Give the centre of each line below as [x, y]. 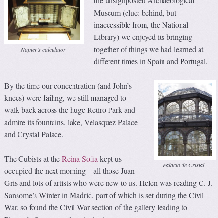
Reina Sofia [80, 158]
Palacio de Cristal [184, 165]
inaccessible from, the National [141, 24]
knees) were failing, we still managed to [65, 97]
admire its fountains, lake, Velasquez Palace [71, 122]
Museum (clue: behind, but [135, 12]
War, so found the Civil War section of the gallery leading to [96, 207]
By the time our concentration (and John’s [68, 85]
